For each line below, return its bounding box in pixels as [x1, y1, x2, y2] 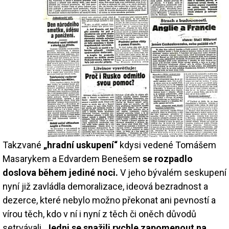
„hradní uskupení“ [43, 139, 118, 150]
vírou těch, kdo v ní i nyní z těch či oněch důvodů [3, 208, 196, 219]
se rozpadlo [143, 153, 193, 164]
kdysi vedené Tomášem [118, 139, 216, 150]
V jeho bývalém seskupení [118, 167, 226, 178]
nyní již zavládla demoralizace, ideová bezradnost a [3, 180, 208, 192]
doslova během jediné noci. [3, 167, 118, 178]
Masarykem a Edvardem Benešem [3, 153, 143, 164]
